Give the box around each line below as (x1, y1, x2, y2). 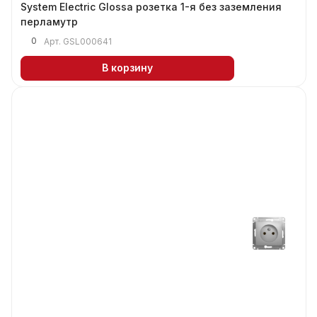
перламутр (21, 15, 78, 28)
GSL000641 (63, 35, 112, 47)
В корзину (102, 62, 153, 74)
